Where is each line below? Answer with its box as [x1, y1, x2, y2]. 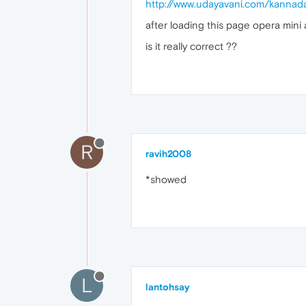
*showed [145, 173, 186, 186]
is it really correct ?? [145, 40, 237, 53]
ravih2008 [145, 148, 191, 160]
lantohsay [145, 281, 190, 293]
